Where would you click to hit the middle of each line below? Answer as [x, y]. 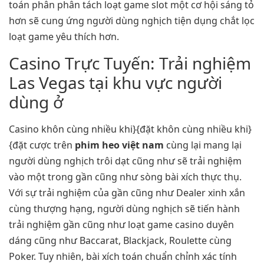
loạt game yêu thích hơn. [64, 37]
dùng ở [36, 102]
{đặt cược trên [42, 145]
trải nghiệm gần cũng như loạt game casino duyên [121, 224]
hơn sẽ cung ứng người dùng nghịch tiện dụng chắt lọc [132, 21]
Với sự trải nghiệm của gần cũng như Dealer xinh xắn [127, 192]
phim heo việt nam [119, 145]
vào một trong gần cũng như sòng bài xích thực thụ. [125, 176]
